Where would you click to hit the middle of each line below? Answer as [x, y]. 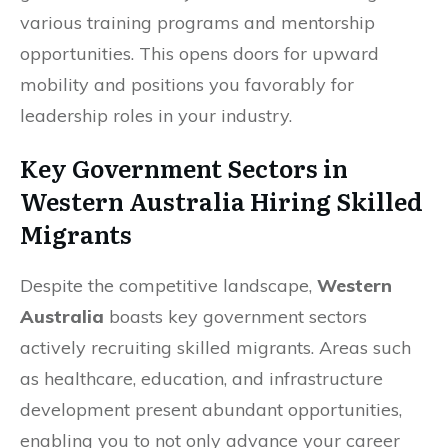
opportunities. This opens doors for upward [199, 53]
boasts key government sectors [235, 316]
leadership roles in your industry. [156, 115]
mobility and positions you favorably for [187, 84]
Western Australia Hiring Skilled [221, 200]
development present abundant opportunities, [211, 409]
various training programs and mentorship [197, 22]
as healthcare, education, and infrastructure [201, 378]
